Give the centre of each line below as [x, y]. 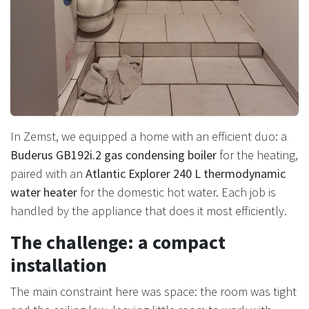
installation [59, 265]
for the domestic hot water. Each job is [177, 192]
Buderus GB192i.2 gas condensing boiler [113, 154]
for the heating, [257, 154]
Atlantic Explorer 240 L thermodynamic [186, 173]
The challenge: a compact [118, 242]
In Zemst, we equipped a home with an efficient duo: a [149, 136]
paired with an [48, 173]
